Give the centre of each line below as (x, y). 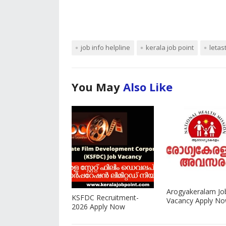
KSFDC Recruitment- (105, 197)
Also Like (148, 87)
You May (97, 87)
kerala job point (170, 47)
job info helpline (105, 47)
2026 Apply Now (98, 206)
